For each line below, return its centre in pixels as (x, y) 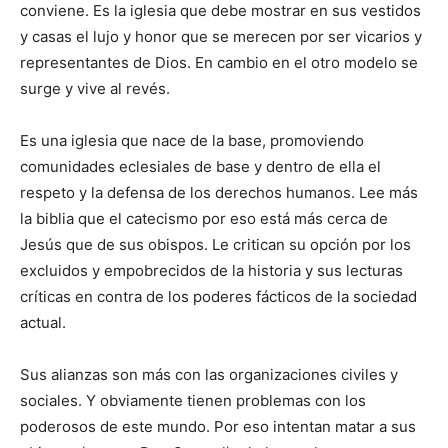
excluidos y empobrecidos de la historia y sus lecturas (211, 271)
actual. (43, 323)
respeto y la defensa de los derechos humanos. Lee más (219, 193)
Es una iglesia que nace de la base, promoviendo (192, 141)
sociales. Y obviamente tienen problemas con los (193, 401)
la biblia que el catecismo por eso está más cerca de (204, 219)
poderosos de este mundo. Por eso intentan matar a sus (218, 427)
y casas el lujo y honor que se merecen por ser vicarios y (221, 37)
